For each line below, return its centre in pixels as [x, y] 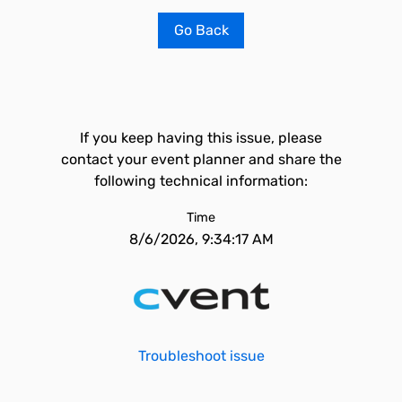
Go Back [201, 30]
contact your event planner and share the [201, 159]
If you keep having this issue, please [201, 138]
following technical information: [201, 181]
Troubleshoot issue [201, 356]
